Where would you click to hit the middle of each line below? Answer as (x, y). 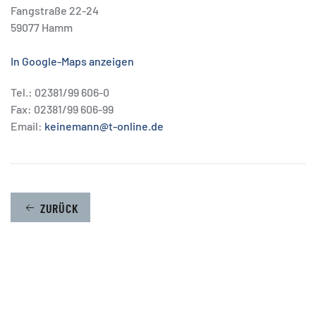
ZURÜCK (59, 208)
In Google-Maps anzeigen (72, 61)
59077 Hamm (42, 27)
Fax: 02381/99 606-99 (62, 109)
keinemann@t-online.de (104, 126)
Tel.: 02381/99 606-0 (60, 92)
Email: (28, 126)
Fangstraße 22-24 (55, 10)
